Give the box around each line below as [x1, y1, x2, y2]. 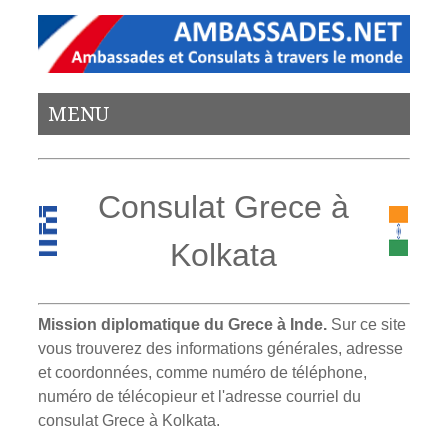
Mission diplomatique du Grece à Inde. [38, 315, 328, 333]
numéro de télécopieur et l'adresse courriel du [38, 387, 362, 405]
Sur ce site [327, 315, 407, 333]
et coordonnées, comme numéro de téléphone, [38, 363, 368, 381]
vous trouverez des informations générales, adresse [38, 339, 404, 357]
